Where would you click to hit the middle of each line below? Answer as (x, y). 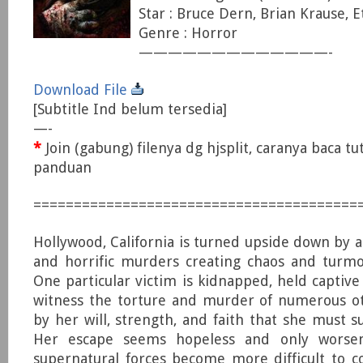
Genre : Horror (188, 33)
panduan (62, 167)
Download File (82, 90)
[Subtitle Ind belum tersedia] (130, 109)
